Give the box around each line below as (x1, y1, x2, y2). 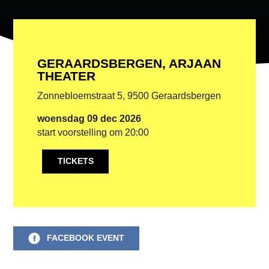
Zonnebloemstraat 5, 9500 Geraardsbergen (37, 90, 222, 101)
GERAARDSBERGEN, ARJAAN (37, 56, 222, 71)
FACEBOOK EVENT (46, 234, 124, 243)
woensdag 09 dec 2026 (37, 113, 142, 124)
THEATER (37, 69, 96, 83)
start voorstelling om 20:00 (37, 127, 150, 138)
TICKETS (57, 157, 94, 166)
